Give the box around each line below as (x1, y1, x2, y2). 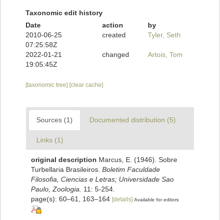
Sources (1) (36, 116, 73, 124)
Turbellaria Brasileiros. (31, 165, 102, 174)
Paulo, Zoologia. (31, 185, 82, 193)
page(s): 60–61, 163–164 (31, 195, 112, 203)
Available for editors (134, 197, 179, 203)
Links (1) (36, 136, 63, 144)
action (102, 21, 123, 29)
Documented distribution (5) (89, 116, 176, 124)
